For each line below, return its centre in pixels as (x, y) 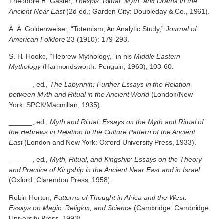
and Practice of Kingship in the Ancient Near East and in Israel (105, 170)
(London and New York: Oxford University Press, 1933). (109, 142)
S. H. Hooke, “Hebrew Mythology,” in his (72, 56)
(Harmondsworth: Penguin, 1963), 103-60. (107, 67)
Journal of (181, 29)
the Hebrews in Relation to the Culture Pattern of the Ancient (102, 132)
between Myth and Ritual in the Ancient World (79, 94)
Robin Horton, (32, 197)
